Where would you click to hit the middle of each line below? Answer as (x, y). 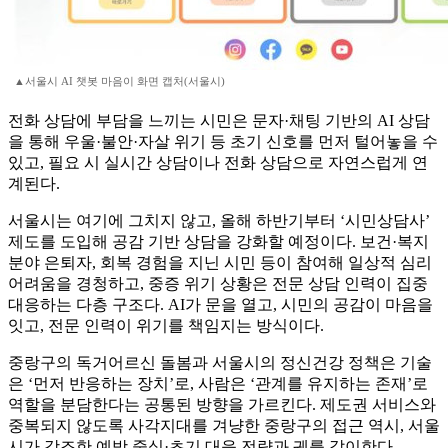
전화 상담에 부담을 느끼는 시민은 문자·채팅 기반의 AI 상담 (219, 121)
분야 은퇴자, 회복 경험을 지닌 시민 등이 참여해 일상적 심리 (220, 263)
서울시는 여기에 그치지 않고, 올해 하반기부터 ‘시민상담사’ (219, 221)
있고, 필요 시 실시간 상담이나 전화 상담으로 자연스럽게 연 (218, 163)
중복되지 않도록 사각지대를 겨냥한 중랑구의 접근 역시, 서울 (224, 426)
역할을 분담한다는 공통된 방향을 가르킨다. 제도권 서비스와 (222, 405)
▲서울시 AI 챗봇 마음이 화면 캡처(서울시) (119, 81)
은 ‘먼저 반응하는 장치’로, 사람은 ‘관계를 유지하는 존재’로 (218, 384)
